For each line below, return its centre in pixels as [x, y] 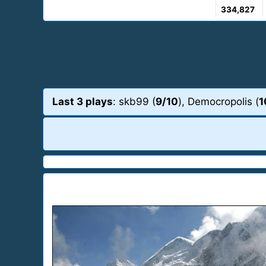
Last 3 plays [83, 101]
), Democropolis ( [218, 101]
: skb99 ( [134, 101]
